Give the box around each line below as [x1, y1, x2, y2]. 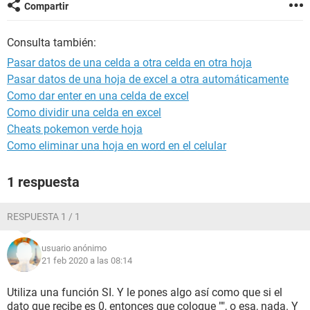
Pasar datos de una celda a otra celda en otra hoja [7, 56, 252, 69]
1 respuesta [7, 174, 80, 190]
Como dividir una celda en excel [7, 106, 161, 119]
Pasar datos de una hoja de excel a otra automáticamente [7, 73, 289, 86]
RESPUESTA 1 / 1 [7, 211, 80, 222]
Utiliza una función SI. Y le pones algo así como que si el [7, 286, 282, 299]
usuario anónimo [42, 243, 107, 253]
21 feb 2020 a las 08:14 [42, 255, 132, 266]
